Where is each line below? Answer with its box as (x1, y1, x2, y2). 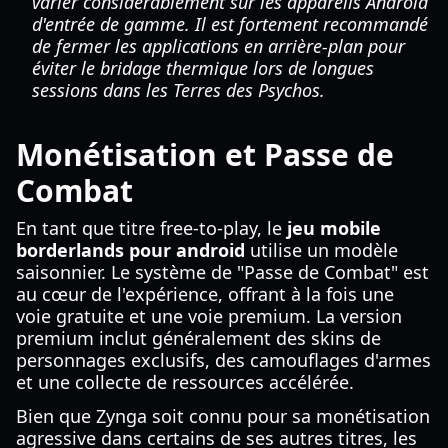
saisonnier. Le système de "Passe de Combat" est (16, 260, 429, 284)
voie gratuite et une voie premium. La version (16, 304, 402, 328)
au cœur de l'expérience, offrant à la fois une (16, 282, 394, 306)
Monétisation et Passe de (16, 134, 394, 175)
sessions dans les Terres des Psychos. (32, 78, 325, 102)
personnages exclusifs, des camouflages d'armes (16, 348, 431, 372)
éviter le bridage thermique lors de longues (32, 56, 374, 80)
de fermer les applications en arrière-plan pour (32, 34, 405, 58)
